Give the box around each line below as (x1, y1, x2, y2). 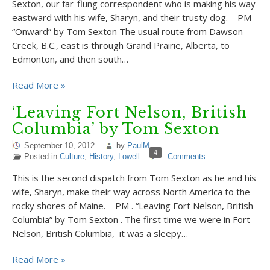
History (89, 152, 113, 161)
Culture (60, 152, 84, 161)
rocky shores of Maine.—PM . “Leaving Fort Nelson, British (12, 199, 253, 212)
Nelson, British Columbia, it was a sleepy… (12, 227, 188, 239)
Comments (168, 152, 206, 161)
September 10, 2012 (24, 141, 95, 150)
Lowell (118, 152, 140, 161)
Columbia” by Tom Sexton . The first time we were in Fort (12, 213, 250, 225)
